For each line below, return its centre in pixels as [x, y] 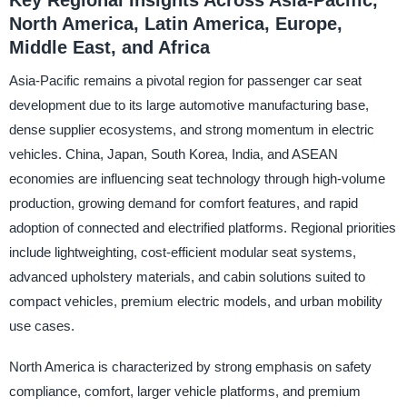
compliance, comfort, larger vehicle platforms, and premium [184, 391]
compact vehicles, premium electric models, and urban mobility [195, 301]
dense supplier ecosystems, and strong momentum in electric [191, 129]
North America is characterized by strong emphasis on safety [190, 366]
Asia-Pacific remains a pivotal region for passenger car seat [185, 80]
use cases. [41, 325]
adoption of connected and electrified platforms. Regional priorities [202, 227]
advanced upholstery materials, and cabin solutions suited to [187, 276]
